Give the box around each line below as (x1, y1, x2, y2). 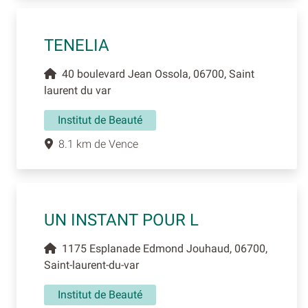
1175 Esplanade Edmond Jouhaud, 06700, (56, 242, 267, 256)
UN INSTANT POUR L (44, 210, 199, 230)
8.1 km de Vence (53, 137, 138, 151)
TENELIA (44, 36, 109, 56)
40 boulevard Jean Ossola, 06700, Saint (56, 67, 254, 81)
